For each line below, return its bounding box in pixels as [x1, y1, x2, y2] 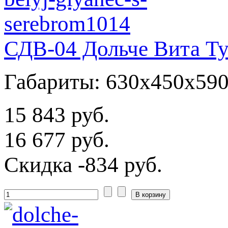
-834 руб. [72, 152, 162, 177]
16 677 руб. [4, 127, 109, 152]
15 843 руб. [4, 102, 109, 127]
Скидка [4, 152, 72, 177]
